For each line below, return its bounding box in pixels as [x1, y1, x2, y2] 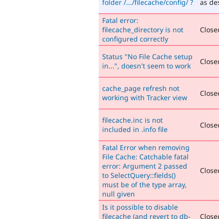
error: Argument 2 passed [102, 161, 187, 171]
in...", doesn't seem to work [102, 61, 191, 70]
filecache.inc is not [102, 115, 163, 125]
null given [102, 189, 135, 198]
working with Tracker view [102, 92, 187, 102]
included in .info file [102, 124, 168, 134]
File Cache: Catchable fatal [102, 152, 189, 161]
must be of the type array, [102, 179, 187, 189]
